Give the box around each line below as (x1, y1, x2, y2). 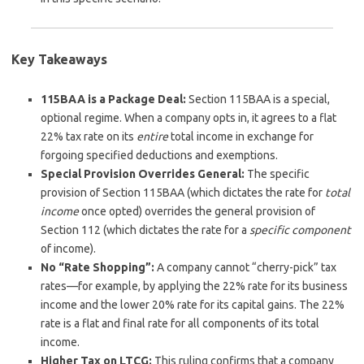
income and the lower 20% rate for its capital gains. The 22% (41, 298, 344, 311)
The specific (245, 167, 310, 180)
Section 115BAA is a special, (186, 93, 330, 106)
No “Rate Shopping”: (41, 261, 154, 274)
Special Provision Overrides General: (41, 167, 245, 180)
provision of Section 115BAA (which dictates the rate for (41, 186, 325, 199)
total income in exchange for (168, 130, 314, 143)
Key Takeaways (11, 52, 107, 67)
